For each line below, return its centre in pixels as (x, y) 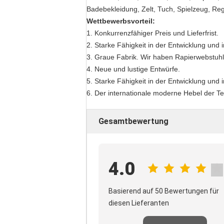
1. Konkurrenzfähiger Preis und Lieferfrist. (152, 33)
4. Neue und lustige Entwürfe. (133, 69)
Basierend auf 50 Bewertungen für (164, 191)
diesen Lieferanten (139, 203)
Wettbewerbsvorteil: (121, 21)
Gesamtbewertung (133, 121)
